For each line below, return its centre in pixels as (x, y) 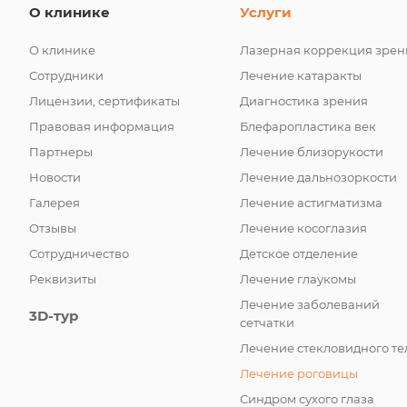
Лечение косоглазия (304, 228)
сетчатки (268, 323)
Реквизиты (63, 279)
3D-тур (54, 316)
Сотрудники (66, 75)
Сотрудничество (79, 253)
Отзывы (53, 228)
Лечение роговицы (299, 373)
